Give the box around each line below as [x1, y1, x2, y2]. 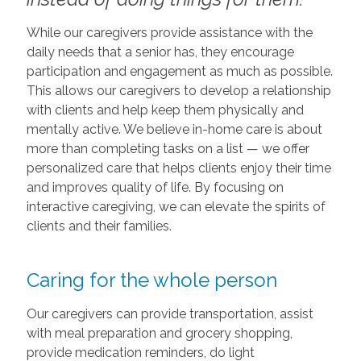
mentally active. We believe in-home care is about [26, 121, 322, 137]
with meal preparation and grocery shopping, [26, 325, 293, 341]
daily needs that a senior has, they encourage [26, 44, 294, 60]
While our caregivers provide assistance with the [26, 24, 313, 40]
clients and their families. [26, 218, 172, 234]
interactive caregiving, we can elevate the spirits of [26, 198, 326, 214]
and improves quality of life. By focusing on [26, 179, 284, 195]
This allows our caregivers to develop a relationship [26, 82, 331, 98]
